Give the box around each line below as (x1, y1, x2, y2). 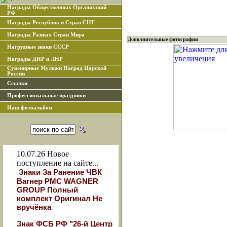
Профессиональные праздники (7, 93, 86, 98)
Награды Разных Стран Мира (7, 32, 85, 37)
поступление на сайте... (17, 159, 98, 167)
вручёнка (17, 203, 51, 211)
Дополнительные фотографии (128, 36, 198, 42)
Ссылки (7, 81, 27, 86)
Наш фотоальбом (7, 105, 53, 110)
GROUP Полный (17, 185, 78, 194)
